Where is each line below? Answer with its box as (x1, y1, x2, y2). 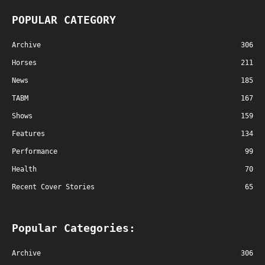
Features (12, 129, 45, 138)
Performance (12, 147, 57, 156)
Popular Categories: (12, 221, 135, 234)
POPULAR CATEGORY (12, 13, 116, 26)
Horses (12, 58, 37, 67)
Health (12, 164, 37, 173)
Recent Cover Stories (12, 182, 95, 191)
